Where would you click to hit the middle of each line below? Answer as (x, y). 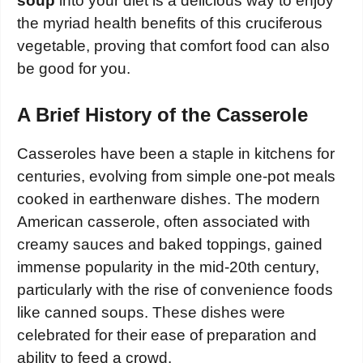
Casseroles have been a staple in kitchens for (176, 153)
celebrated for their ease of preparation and (167, 335)
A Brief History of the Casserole (162, 114)
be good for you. (74, 69)
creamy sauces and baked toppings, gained (170, 244)
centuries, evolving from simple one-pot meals (176, 176)
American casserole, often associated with (164, 221)
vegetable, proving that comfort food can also (173, 46)
